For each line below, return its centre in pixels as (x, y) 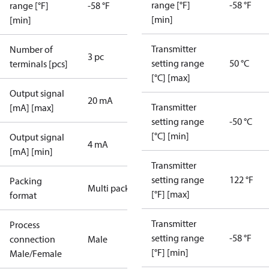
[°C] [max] (171, 77)
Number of (31, 49)
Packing (26, 181)
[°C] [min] (170, 136)
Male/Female (36, 253)
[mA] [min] (31, 151)
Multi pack (109, 188)
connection (32, 239)
